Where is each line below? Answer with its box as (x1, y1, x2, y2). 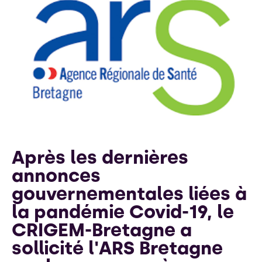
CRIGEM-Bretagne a (11, 218, 192, 241)
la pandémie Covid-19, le (11, 200, 234, 223)
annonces (11, 164, 101, 187)
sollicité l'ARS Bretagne (11, 236, 223, 259)
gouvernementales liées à (11, 182, 247, 205)
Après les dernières (11, 146, 188, 168)
